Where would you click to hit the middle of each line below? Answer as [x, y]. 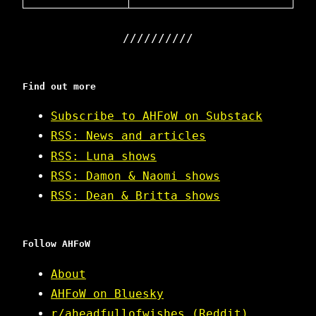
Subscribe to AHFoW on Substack [157, 116]
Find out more [59, 86]
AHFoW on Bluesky [107, 294]
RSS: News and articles [128, 136]
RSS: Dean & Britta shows [135, 196]
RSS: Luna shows [104, 156]
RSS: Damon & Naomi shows [135, 176]
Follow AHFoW [56, 244]
